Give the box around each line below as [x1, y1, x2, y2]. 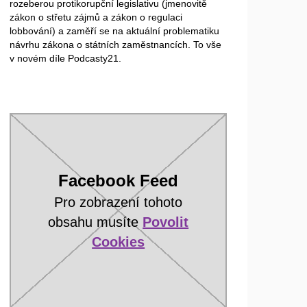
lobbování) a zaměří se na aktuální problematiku [10, 25, 220, 36]
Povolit [143, 214, 189, 230]
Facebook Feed [58, 171, 179, 190]
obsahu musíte [48, 214, 143, 230]
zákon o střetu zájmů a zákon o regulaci [10, 11, 183, 23]
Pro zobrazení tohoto [54, 194, 183, 210]
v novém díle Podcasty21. [10, 52, 122, 64]
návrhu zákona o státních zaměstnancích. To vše [10, 38, 222, 50]
